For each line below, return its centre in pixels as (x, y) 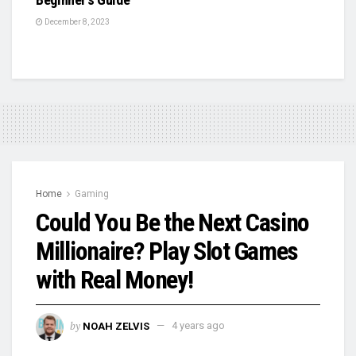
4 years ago (198, 326)
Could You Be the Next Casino (173, 222)
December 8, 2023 (76, 21)
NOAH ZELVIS (116, 326)
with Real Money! (114, 279)
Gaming (92, 193)
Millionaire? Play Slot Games (167, 251)
